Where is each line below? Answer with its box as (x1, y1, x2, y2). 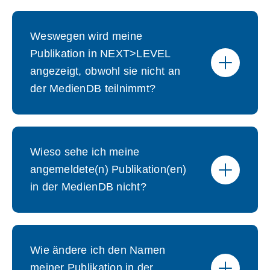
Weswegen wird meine (30, 30, 143, 42)
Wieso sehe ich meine (30, 146, 140, 158)
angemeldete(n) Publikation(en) (30, 163, 187, 175)
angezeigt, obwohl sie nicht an (30, 65, 181, 77)
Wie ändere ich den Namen (30, 244, 166, 256)
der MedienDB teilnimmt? (30, 83, 156, 95)
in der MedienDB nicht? (30, 181, 146, 193)
